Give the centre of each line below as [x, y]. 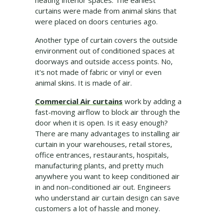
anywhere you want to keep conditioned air [107, 176]
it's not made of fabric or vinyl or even [98, 72]
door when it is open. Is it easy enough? [101, 123]
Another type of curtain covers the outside [106, 40]
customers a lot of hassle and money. [98, 209]
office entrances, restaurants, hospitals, [102, 155]
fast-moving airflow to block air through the [108, 112]
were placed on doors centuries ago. [96, 22]
